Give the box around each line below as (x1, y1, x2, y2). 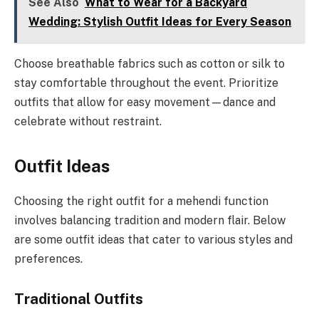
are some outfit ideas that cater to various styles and (14, 233, 293, 247)
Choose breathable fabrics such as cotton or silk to (14, 56, 285, 70)
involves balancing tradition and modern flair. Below (14, 214, 286, 228)
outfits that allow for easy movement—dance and (14, 95, 276, 109)
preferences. (14, 252, 83, 266)
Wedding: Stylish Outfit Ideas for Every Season (28, 15, 291, 28)
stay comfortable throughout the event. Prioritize (14, 75, 278, 90)
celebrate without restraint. (14, 114, 162, 128)
